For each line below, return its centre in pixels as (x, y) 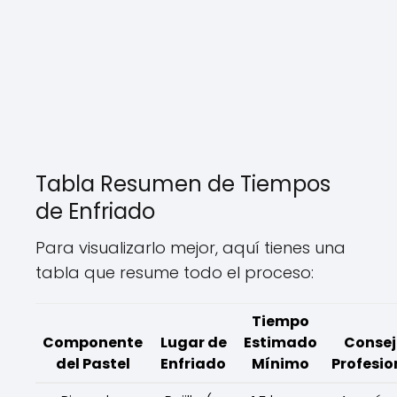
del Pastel (93, 363)
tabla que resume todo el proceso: (175, 272)
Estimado (280, 342)
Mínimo (280, 363)
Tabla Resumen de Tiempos (183, 183)
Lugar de (193, 342)
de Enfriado (95, 211)
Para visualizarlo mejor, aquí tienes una (191, 247)
